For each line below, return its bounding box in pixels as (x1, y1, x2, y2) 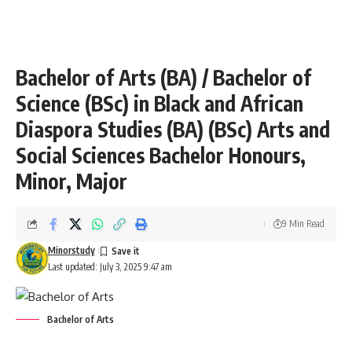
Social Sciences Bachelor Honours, (16, 142, 306, 168)
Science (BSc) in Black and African (16, 90, 303, 116)
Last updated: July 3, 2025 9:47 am (47, 261, 172, 273)
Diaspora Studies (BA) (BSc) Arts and (16, 116, 330, 142)
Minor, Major (16, 168, 127, 194)
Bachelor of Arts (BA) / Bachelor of (16, 64, 311, 90)
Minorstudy (47, 244, 95, 256)
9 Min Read (282, 218, 324, 229)
